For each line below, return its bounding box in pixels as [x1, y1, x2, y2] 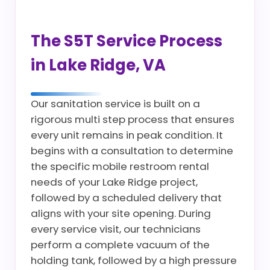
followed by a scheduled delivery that [31, 190, 222, 205]
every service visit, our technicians [31, 222, 201, 236]
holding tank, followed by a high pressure [31, 253, 237, 268]
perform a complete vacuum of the [31, 237, 210, 252]
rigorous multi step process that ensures [31, 112, 234, 127]
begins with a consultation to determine [31, 143, 233, 158]
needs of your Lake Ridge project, [31, 175, 198, 189]
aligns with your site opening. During [31, 206, 211, 221]
